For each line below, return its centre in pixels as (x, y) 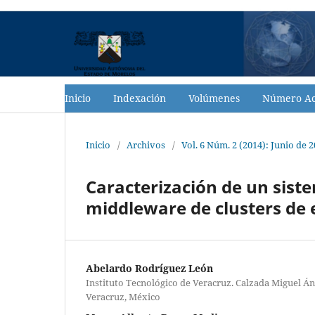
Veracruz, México (123, 296)
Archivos (146, 144)
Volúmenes (214, 98)
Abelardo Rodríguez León (149, 268)
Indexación (140, 98)
